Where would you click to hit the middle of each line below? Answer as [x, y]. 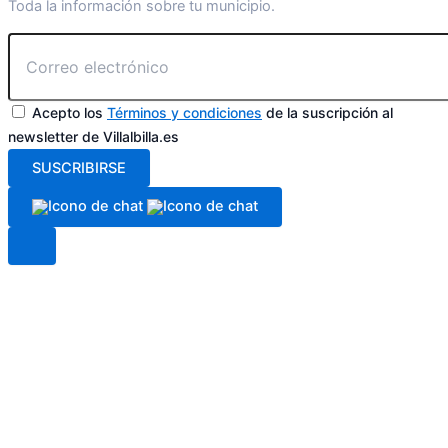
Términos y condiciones [184, 112]
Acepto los [69, 112]
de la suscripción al [327, 112]
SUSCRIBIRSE [79, 168]
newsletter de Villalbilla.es [93, 136]
